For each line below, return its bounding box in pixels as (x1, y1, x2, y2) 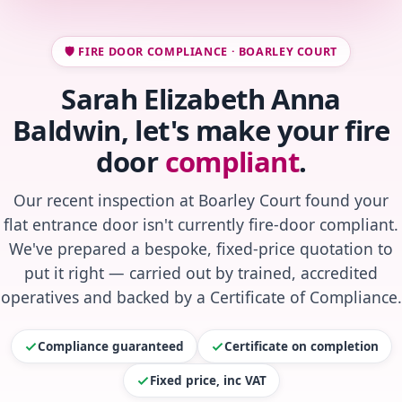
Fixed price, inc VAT (149, 372, 267, 389)
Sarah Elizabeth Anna (61, 80, 341, 118)
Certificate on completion (223, 338, 379, 355)
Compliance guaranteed (37, 338, 184, 355)
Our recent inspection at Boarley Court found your (13, 189, 389, 212)
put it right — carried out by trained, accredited (24, 262, 378, 284)
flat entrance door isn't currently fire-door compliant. (4, 214, 398, 236)
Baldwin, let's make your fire (12, 111, 390, 150)
